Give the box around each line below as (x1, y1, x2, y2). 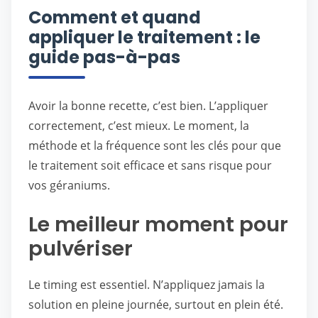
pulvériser (28, 234, 133, 263)
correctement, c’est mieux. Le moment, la (28, 118, 249, 133)
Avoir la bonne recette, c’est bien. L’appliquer (28, 98, 268, 114)
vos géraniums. (28, 177, 110, 193)
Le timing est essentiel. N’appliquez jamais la (28, 277, 265, 292)
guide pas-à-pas (28, 45, 180, 69)
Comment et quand (28, 6, 201, 29)
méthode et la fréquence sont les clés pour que (28, 138, 281, 153)
